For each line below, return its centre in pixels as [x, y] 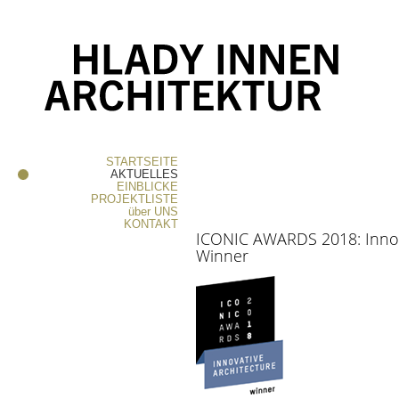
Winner [222, 256]
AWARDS [285, 239]
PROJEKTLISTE [134, 199]
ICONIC [222, 239]
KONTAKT [151, 224]
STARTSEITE [142, 162]
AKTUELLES [144, 174]
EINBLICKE [147, 187]
